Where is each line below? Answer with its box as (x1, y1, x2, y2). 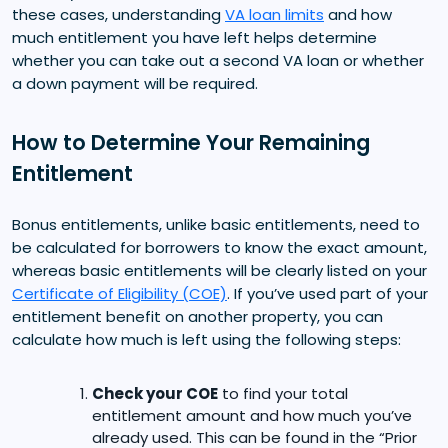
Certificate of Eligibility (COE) (12, 282, 227, 304)
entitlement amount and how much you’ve (92, 404, 412, 426)
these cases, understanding (12, 3, 225, 25)
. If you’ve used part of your (227, 282, 428, 304)
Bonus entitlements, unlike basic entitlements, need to (12, 213, 420, 235)
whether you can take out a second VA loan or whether (12, 49, 424, 71)
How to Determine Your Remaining (12, 127, 370, 157)
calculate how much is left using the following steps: (12, 328, 401, 350)
